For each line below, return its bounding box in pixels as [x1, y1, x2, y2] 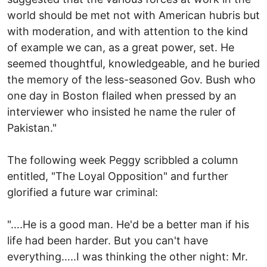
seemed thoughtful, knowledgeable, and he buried [7, 57, 260, 70]
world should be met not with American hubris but [7, 8, 260, 21]
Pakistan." [7, 121, 57, 134]
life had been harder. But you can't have [7, 234, 208, 247]
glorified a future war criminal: [7, 185, 158, 198]
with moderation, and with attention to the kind [7, 24, 248, 38]
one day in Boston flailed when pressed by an [7, 89, 237, 102]
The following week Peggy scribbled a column [7, 153, 238, 166]
